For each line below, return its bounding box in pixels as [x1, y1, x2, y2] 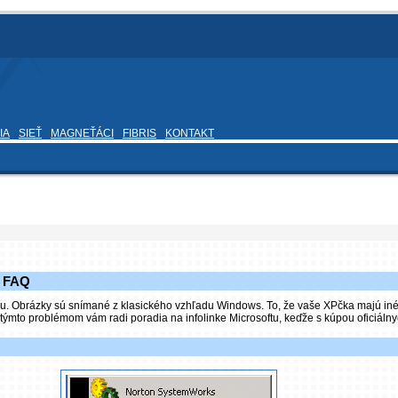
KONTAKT [165, 127, 214, 139]
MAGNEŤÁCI [51, 127, 114, 139]
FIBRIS [123, 127, 156, 139]
